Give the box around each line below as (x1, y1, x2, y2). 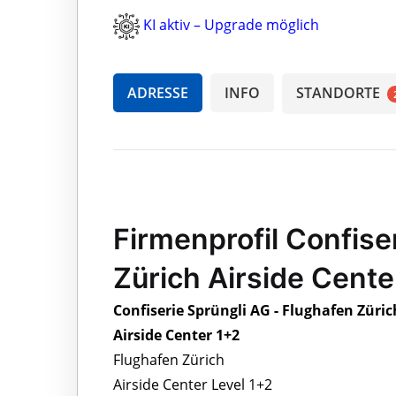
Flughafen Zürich (113, 349, 225, 369)
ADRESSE (127, 82, 188, 103)
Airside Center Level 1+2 (113, 374, 272, 394)
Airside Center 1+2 (113, 324, 240, 345)
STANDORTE (296, 82, 384, 103)
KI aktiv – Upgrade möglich (143, 15, 319, 34)
